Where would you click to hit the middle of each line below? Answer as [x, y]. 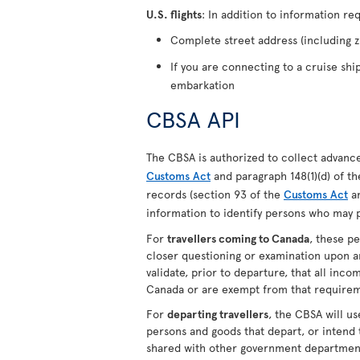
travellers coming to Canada [238, 238]
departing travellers [218, 314]
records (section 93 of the [215, 194]
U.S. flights [174, 14]
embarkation [202, 85]
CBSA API [193, 119]
